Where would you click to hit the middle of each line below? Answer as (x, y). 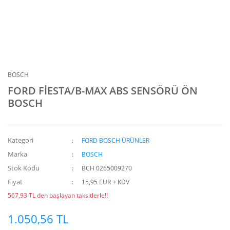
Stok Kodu (24, 168)
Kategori (21, 140)
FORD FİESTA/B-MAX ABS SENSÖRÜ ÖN (103, 91)
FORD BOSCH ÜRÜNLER (116, 140)
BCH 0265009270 (107, 168)
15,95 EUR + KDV (106, 182)
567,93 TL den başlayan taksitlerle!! (58, 195)
